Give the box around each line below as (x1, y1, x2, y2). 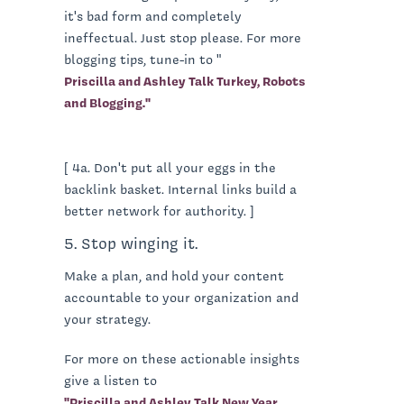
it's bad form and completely (64, 6, 242, 25)
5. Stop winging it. (64, 232, 197, 253)
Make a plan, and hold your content (64, 266, 284, 285)
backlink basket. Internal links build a (64, 179, 297, 198)
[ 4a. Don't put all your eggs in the (64, 158, 276, 177)
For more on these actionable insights (64, 349, 299, 368)
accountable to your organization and (64, 288, 298, 307)
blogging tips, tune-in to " (64, 50, 221, 69)
